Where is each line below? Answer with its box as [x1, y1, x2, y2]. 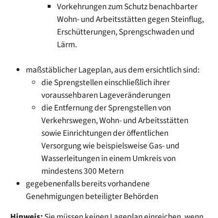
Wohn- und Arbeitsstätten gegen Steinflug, [57, 13, 204, 25]
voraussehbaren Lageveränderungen [41, 89, 171, 101]
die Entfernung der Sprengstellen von [41, 101, 171, 114]
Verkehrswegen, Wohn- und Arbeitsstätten [41, 114, 189, 127]
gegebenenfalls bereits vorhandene [26, 177, 150, 190]
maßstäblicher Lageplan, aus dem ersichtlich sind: [26, 63, 200, 76]
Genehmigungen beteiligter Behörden [26, 190, 159, 202]
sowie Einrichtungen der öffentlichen [41, 127, 169, 139]
